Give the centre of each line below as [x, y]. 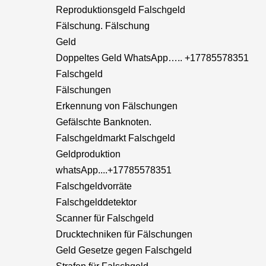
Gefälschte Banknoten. [104, 122]
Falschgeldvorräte [94, 186]
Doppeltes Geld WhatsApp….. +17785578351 [152, 58]
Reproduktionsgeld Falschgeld [121, 10]
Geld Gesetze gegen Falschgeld [124, 250]
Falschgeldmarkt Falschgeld [115, 138]
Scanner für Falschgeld [105, 218]
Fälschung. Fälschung [103, 26]
